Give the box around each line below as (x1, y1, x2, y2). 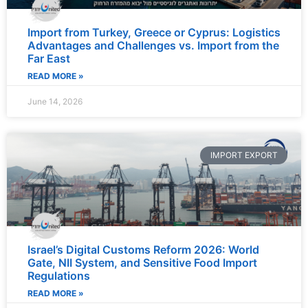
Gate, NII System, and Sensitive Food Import (27, 256, 257, 270)
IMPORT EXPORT (210, 150, 278, 161)
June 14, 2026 (27, 96, 82, 107)
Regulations (27, 269, 90, 283)
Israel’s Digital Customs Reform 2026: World (27, 243, 259, 257)
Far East (27, 51, 70, 65)
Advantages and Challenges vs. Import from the (27, 38, 279, 52)
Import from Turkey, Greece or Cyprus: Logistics (27, 25, 280, 39)
